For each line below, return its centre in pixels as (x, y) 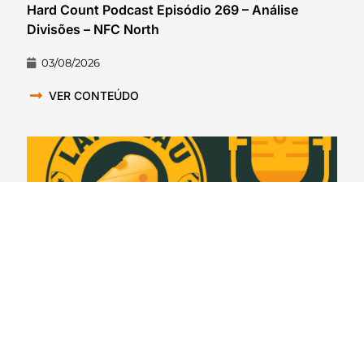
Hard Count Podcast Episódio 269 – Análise (163, 10)
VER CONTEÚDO (93, 96)
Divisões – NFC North (93, 30)
